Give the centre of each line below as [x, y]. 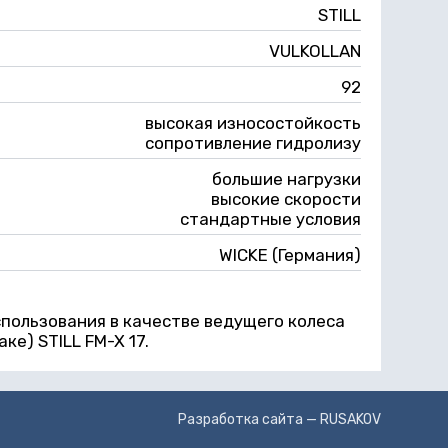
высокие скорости [286, 199]
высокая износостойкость [253, 123]
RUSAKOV [350, 419]
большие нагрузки [286, 179]
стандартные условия [270, 219]
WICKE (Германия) [290, 255]
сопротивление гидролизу [253, 143]
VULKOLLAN [315, 51]
